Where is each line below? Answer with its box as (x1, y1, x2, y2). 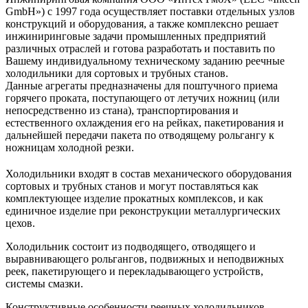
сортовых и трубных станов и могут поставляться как (5, 179, 258, 192)
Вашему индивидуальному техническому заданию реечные (5, 54, 285, 67)
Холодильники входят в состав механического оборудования (5, 167, 291, 179)
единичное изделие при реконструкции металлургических (5, 204, 280, 217)
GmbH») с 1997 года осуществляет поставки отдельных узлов (5, 5, 295, 17)
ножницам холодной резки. (5, 141, 134, 153)
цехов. (5, 217, 35, 229)
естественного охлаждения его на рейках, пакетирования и (5, 116, 284, 129)
